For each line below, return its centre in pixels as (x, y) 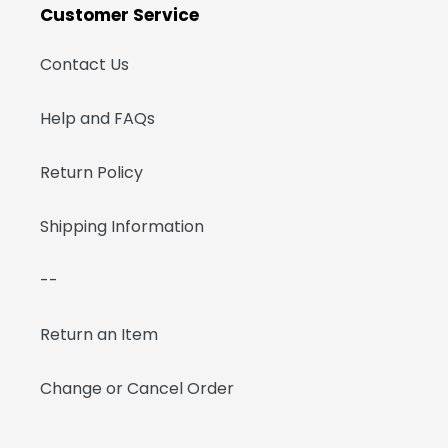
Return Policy (91, 172)
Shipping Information (122, 226)
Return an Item (99, 334)
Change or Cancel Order (137, 388)
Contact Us (84, 64)
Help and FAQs (97, 118)
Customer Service (119, 15)
